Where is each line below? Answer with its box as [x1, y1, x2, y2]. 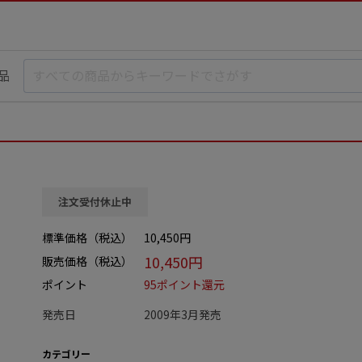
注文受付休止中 [58, 194, 132, 209]
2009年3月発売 [144, 306, 221, 322]
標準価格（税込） [42, 229, 133, 246]
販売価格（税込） [42, 253, 133, 269]
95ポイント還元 [144, 276, 225, 293]
